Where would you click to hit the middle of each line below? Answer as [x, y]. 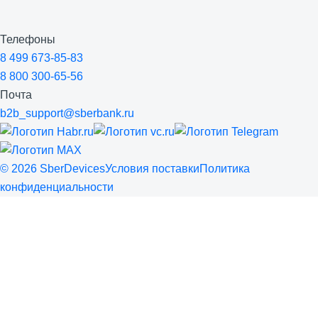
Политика [225, 169]
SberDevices [71, 169]
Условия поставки [152, 169]
